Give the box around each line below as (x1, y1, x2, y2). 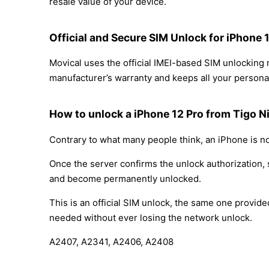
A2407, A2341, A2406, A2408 (49, 235, 174, 247)
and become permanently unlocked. (49, 172, 201, 184)
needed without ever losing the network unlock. (49, 211, 252, 223)
